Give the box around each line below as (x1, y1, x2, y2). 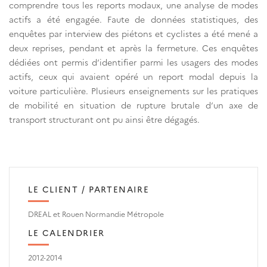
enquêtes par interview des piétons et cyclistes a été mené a (9, 27, 258, 40)
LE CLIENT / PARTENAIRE (28, 183, 150, 195)
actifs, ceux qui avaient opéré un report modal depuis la (9, 70, 258, 83)
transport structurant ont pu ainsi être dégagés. (9, 113, 200, 126)
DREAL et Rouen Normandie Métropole (28, 208, 164, 219)
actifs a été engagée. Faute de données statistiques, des (9, 13, 258, 26)
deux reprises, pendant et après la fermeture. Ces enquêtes (9, 42, 258, 54)
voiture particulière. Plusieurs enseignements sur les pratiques (9, 85, 258, 97)
